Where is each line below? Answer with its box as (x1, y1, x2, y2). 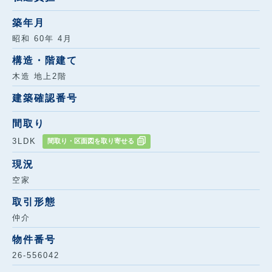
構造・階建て (12, 55, 78, 66)
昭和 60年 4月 (12, 33, 80, 43)
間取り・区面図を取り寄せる (47, 137, 134, 144)
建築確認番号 (12, 92, 78, 103)
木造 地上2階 (12, 71, 67, 81)
